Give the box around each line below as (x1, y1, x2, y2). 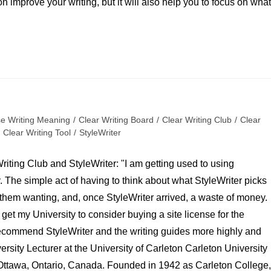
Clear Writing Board (79, 115, 154, 125)
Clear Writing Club (162, 115, 232, 125)
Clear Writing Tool (3, 128, 71, 138)
